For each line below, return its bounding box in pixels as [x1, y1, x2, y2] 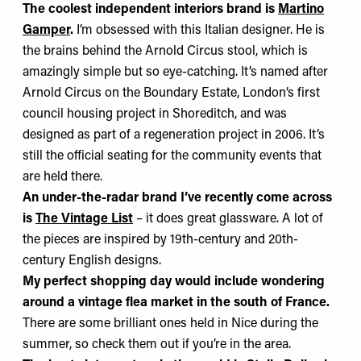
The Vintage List [35, 213, 133, 226]
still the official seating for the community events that [23, 150, 322, 163]
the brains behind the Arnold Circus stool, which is [23, 45, 308, 58]
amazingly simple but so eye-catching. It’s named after [23, 66, 328, 79]
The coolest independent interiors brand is [23, 3, 275, 16]
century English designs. [23, 255, 164, 268]
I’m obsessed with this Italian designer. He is [73, 24, 325, 37]
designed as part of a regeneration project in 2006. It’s [23, 129, 325, 142]
